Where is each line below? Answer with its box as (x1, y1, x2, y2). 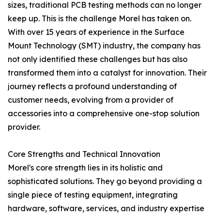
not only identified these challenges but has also (8, 54, 187, 64)
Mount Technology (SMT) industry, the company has (8, 41, 201, 50)
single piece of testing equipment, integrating (8, 190, 178, 200)
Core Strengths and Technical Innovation (8, 149, 160, 159)
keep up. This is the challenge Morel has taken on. (8, 14, 191, 23)
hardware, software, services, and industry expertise (8, 203, 204, 213)
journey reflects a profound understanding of (8, 81, 177, 91)
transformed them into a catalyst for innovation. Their (8, 68, 207, 77)
